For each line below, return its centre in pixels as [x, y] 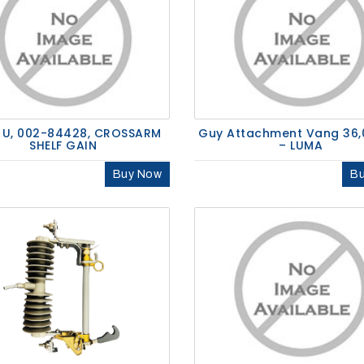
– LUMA [301, 146]
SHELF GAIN [63, 146]
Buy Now [137, 175]
